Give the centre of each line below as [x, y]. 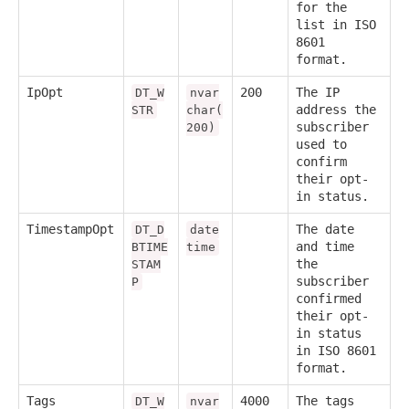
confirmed [329, 299]
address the [336, 110]
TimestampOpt [70, 230]
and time [325, 247]
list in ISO [336, 25]
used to [321, 145]
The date [325, 230]
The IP [318, 93]
